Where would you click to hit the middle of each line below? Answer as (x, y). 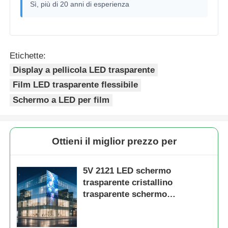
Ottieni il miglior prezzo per (114, 141)
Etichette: (28, 55)
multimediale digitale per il (137, 206)
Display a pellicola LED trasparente (84, 70)
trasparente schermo (125, 194)
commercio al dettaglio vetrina (145, 217)
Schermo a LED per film (61, 100)
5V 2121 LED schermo (127, 170)
